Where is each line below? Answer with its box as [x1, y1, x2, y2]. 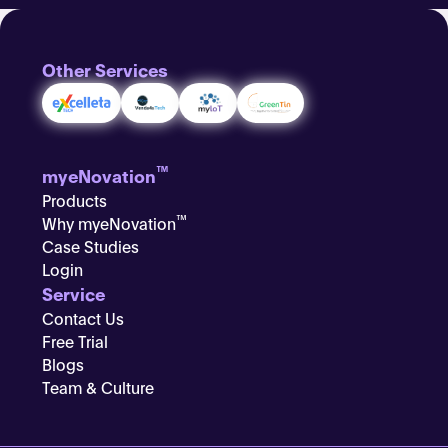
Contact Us [42, 307, 125, 328]
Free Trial [42, 330, 109, 351]
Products [42, 189, 108, 210]
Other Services [42, 57, 169, 81]
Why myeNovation [42, 212, 177, 233]
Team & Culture [42, 376, 155, 397]
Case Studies [42, 235, 140, 256]
